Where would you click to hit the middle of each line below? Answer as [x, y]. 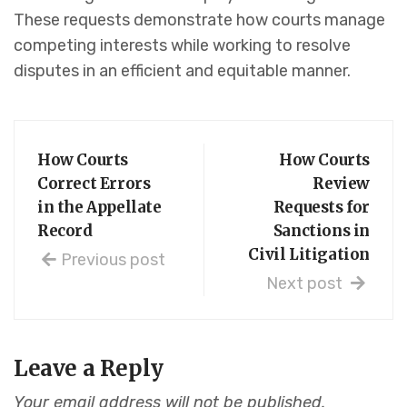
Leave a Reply [89, 369]
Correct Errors [94, 184]
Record [65, 231]
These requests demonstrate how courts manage [199, 20]
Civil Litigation [309, 255]
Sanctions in [321, 231]
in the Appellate [99, 208]
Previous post [113, 260]
